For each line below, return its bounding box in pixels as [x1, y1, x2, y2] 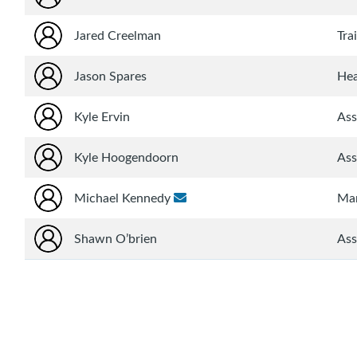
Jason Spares [74, 67, 147, 85]
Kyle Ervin [74, 108, 131, 126]
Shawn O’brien [74, 229, 158, 248]
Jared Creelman [74, 26, 162, 45]
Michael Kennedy [74, 189, 175, 207]
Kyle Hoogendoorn [74, 148, 179, 167]
